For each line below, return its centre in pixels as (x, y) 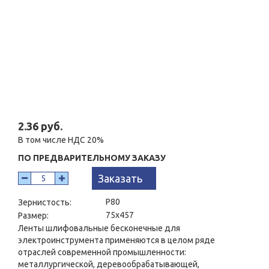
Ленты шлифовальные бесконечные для (99, 228)
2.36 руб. (40, 126)
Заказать (120, 179)
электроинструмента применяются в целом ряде (116, 240)
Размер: (34, 216)
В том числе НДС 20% (61, 140)
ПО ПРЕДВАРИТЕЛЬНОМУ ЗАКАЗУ (92, 158)
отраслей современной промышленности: (102, 252)
